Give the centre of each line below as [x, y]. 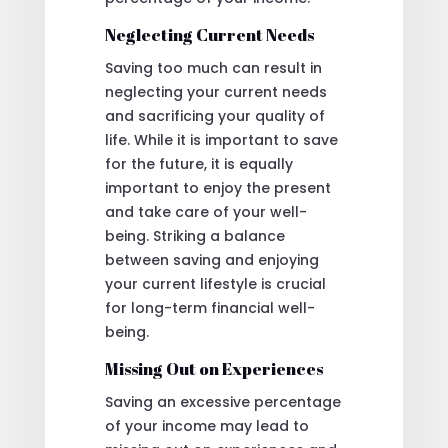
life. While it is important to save [221, 139]
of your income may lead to [206, 425]
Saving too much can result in [213, 67]
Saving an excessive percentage [222, 401]
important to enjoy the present [217, 187]
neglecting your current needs [215, 91]
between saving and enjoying [211, 259]
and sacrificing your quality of [214, 115]
